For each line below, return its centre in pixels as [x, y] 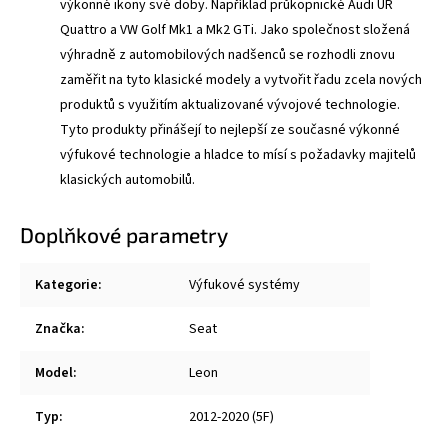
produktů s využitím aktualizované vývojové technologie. [230, 104]
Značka [58, 328]
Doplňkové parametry [124, 234]
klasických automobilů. [127, 179]
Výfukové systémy [244, 284]
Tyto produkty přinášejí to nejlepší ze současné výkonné [230, 129]
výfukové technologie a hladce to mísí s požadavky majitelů [238, 154]
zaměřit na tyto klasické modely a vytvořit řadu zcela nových [241, 79]
